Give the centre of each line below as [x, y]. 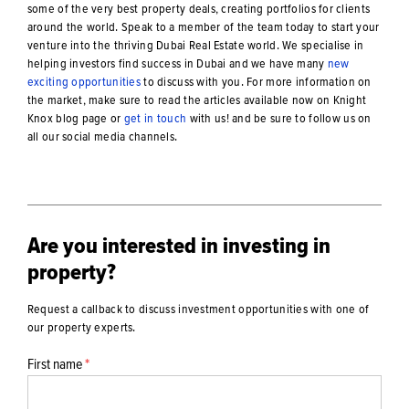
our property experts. [81, 327]
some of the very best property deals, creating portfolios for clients [199, 9]
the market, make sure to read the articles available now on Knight [197, 100]
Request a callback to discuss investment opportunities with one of [198, 309]
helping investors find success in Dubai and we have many [177, 63]
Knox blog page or [75, 118]
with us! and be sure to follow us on [279, 118]
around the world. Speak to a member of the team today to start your [203, 27]
